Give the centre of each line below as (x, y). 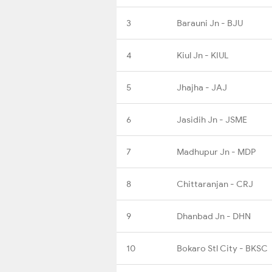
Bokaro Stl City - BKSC (222, 248)
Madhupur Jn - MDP (216, 151)
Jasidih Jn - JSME (212, 119)
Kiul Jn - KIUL (202, 55)
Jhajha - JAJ (202, 87)
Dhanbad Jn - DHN (214, 216)
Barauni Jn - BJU (210, 23)
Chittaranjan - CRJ (215, 184)
